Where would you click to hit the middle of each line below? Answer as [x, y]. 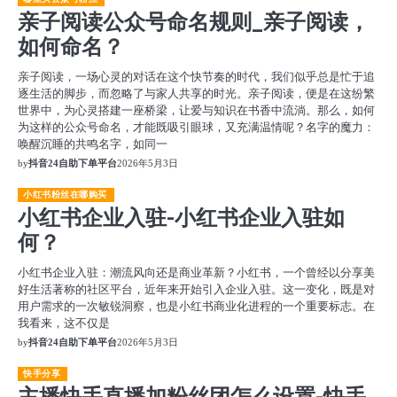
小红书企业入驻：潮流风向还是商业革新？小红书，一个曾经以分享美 [196, 272]
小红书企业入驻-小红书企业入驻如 [181, 218]
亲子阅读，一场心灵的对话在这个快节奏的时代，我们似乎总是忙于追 [196, 77]
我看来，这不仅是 [64, 323]
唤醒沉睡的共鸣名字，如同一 [93, 144]
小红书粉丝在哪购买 [65, 195]
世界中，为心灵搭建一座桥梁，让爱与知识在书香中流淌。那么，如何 [196, 110]
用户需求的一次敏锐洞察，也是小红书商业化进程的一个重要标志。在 [196, 306]
